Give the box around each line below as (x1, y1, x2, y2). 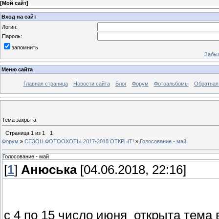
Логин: (2, 23, 18, 30)
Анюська (21, 163, 77, 177)
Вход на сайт (1, 13, 36, 20)
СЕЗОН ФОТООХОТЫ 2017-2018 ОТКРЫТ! (24, 138, 134, 144)
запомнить (12, 44, 38, 50)
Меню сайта (1, 66, 33, 73)
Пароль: (2, 33, 22, 39)
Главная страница (23, 81, 68, 87)
